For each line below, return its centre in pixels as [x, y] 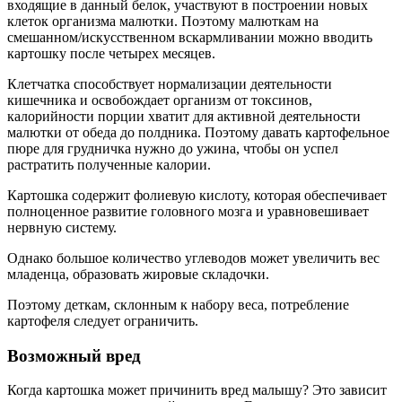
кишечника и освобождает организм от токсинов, [160, 100]
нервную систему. [62, 227]
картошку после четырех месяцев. [111, 53]
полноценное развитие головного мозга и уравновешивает [188, 211]
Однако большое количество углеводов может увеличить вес [193, 258]
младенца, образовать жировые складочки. [138, 274]
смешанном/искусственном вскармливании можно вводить [190, 37]
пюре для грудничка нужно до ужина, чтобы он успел [173, 148]
